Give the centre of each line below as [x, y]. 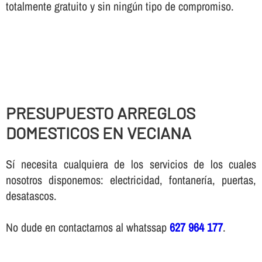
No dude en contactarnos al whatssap [87, 227]
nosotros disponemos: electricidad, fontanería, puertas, [131, 180]
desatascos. [31, 196]
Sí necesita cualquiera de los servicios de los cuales [131, 164]
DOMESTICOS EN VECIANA [98, 132]
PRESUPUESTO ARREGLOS [100, 113]
